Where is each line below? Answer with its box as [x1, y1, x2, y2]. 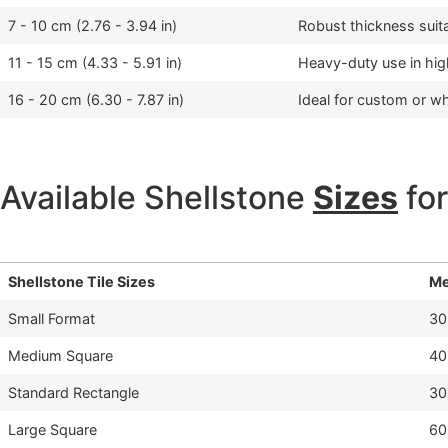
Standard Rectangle [8, 384, 139, 402]
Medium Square [8, 347, 113, 365]
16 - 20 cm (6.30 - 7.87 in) [8, 91, 184, 109]
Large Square [8, 421, 97, 439]
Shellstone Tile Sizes [8, 273, 155, 291]
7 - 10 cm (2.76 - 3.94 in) [8, 17, 177, 35]
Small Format [8, 310, 95, 328]
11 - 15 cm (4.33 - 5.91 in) [8, 54, 182, 72]
